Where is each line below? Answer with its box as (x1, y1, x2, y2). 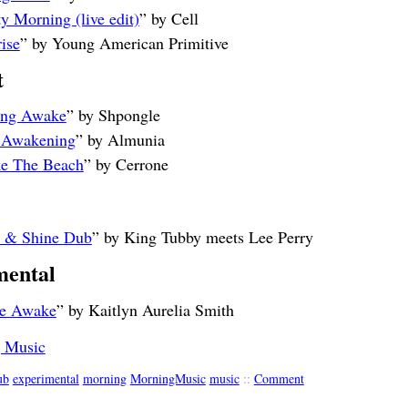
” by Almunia (75, 128, 165, 151)
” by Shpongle (66, 104, 160, 127)
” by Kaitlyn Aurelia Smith (56, 298, 234, 321)
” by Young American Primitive (19, 31, 229, 54)
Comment (253, 370, 304, 388)
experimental (12, 370, 79, 388)
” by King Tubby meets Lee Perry (91, 226, 313, 249)
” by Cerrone (83, 153, 168, 176)
